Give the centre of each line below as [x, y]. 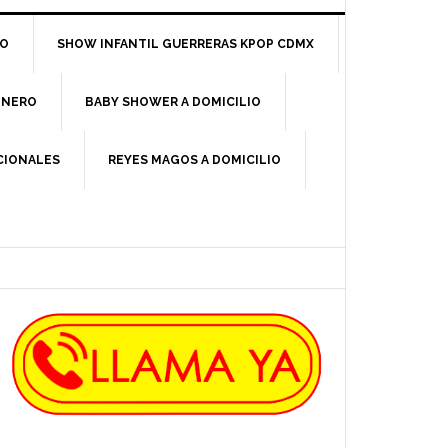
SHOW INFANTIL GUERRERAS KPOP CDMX [185, 43]
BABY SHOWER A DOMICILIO [173, 101]
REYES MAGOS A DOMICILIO [194, 159]
